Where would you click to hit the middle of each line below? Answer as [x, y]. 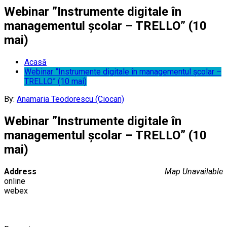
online [15, 181]
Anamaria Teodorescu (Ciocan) [70, 99]
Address [20, 171]
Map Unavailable [194, 171]
